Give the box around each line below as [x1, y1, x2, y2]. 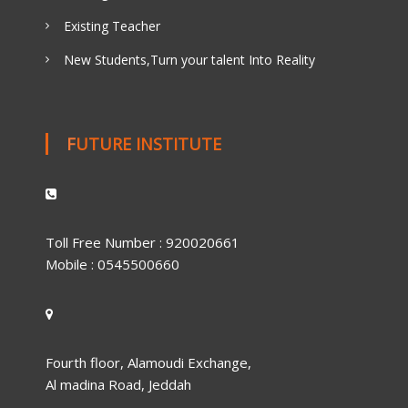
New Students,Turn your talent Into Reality [63, 50, 315, 68]
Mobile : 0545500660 [45, 254, 179, 273]
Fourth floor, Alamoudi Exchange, [45, 352, 251, 372]
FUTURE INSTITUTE [75, 132, 221, 155]
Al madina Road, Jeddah [45, 374, 191, 393]
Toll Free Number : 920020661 [45, 232, 240, 251]
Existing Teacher [63, 16, 160, 35]
